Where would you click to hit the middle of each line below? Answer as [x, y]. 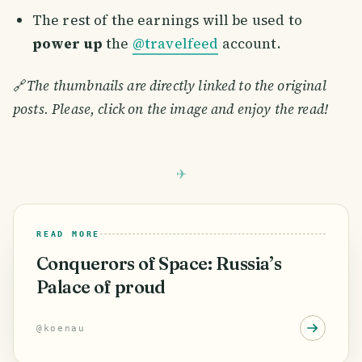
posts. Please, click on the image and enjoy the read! [170, 109]
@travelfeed [175, 44]
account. [250, 44]
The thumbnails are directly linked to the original [177, 85]
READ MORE [69, 234]
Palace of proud [101, 287]
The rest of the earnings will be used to [167, 21]
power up [67, 44]
